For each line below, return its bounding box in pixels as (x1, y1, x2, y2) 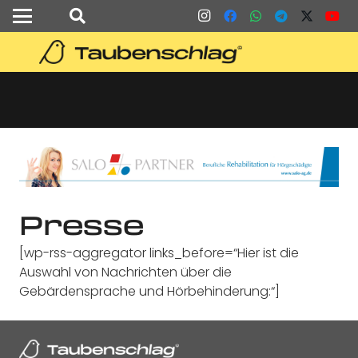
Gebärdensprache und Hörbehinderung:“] (19, 281, 280, 300)
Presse (19, 205, 144, 243)
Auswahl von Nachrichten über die (19, 262, 232, 281)
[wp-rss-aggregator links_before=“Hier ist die (19, 243, 299, 262)
